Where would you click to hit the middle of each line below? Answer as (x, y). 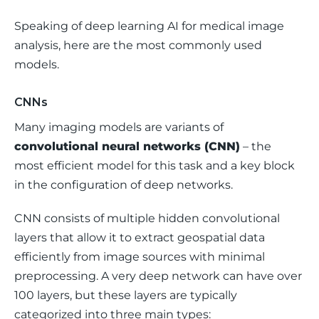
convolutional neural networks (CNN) (127, 146)
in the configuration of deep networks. (125, 185)
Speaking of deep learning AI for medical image (151, 26)
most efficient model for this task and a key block (156, 166)
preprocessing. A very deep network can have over (159, 276)
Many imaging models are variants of (120, 127)
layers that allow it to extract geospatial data (141, 237)
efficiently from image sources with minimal (141, 257)
